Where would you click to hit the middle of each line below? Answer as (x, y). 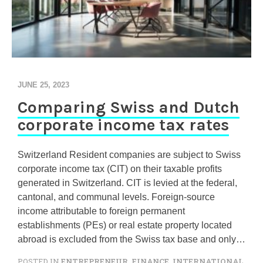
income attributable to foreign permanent (101, 211)
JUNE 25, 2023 (43, 85)
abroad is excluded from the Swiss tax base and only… (131, 239)
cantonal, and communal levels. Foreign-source (116, 197)
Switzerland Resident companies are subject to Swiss (129, 155)
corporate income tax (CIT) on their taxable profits (120, 169)
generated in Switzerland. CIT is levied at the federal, (127, 183)
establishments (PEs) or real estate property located (125, 225)
